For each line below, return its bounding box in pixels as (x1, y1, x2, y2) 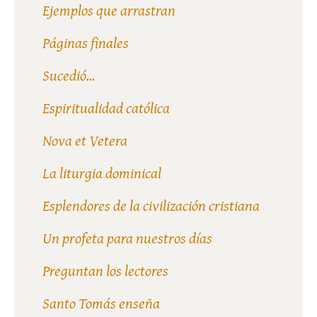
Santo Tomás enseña (42, 292, 160, 314)
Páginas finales (42, 31, 129, 54)
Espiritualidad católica (42, 96, 170, 119)
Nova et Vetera (42, 129, 127, 151)
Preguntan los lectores (42, 259, 168, 282)
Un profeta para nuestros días (42, 226, 212, 249)
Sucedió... (42, 64, 95, 86)
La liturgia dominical (42, 161, 161, 184)
